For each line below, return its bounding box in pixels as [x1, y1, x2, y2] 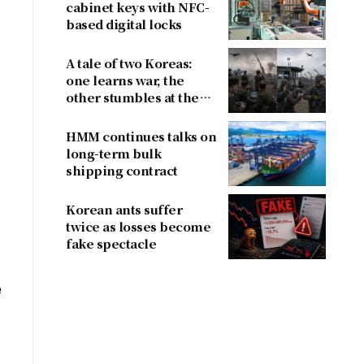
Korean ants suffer [66, 201, 182, 218]
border [66, 106, 110, 123]
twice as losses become [66, 218, 210, 235]
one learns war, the [66, 71, 184, 89]
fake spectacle [66, 235, 156, 252]
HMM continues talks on [66, 128, 216, 145]
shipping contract [66, 162, 178, 179]
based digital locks [66, 15, 182, 32]
